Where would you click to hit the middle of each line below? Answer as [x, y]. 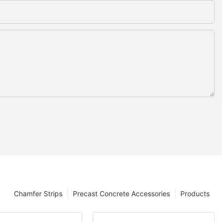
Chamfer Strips [38, 194]
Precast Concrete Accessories [121, 194]
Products [195, 194]
